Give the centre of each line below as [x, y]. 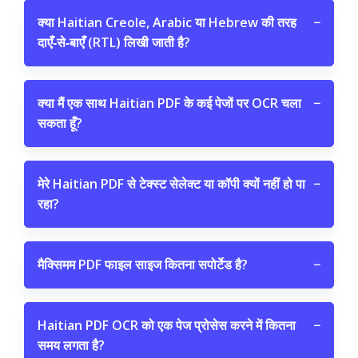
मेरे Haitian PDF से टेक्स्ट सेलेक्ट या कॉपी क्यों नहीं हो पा [171, 184]
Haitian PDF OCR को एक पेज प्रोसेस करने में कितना [167, 325]
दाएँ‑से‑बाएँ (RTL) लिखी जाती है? [114, 42]
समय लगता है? [71, 345]
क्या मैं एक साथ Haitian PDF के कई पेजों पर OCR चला [169, 103]
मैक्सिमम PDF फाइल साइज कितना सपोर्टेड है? [143, 265]
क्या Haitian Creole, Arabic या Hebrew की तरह [167, 22]
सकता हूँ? [60, 123]
